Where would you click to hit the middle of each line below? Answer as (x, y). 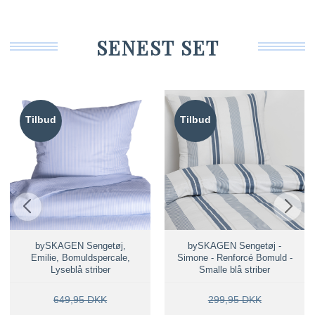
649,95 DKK (81, 300)
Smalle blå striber (235, 270)
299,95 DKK (234, 300)
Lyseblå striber (80, 270)
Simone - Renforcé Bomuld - (234, 258)
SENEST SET (157, 48)
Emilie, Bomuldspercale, (80, 258)
